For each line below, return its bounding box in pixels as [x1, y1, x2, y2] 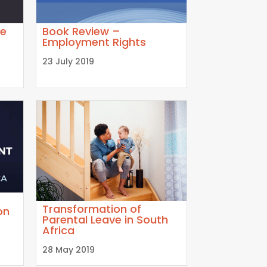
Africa [42, 222, 74, 238]
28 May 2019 [42, 243, 95, 256]
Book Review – [42, 23, 120, 39]
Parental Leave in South [42, 212, 168, 227]
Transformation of [42, 201, 141, 216]
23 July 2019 [42, 55, 94, 67]
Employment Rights [42, 34, 146, 49]
